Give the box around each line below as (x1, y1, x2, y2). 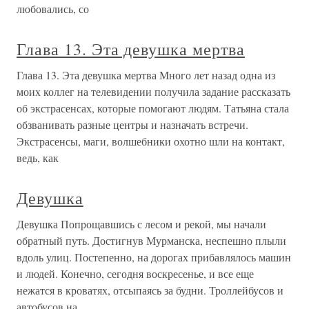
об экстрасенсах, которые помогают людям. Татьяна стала (17, 101, 289, 115)
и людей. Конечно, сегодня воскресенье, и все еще (17, 266, 254, 281)
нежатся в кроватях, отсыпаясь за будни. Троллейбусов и (17, 283, 283, 297)
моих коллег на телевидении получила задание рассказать (17, 84, 290, 99)
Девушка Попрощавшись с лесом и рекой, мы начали (17, 217, 266, 231)
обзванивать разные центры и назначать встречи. (17, 117, 248, 132)
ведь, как (17, 150, 59, 165)
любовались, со (17, 1, 89, 16)
